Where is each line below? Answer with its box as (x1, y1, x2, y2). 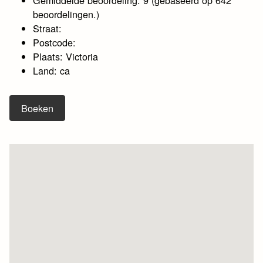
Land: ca (33, 63, 70, 77)
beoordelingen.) (33, 6, 100, 21)
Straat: (33, 21, 62, 35)
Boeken (21, 101, 54, 116)
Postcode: (33, 35, 76, 49)
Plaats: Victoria (33, 49, 99, 63)
